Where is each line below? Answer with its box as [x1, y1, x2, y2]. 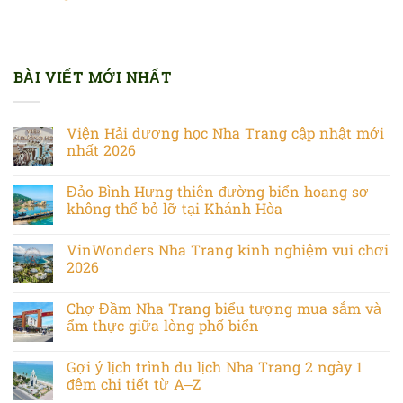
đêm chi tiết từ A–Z [67, 374, 201, 397]
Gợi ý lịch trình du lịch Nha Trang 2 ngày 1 [67, 357, 363, 380]
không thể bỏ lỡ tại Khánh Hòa [67, 199, 282, 221]
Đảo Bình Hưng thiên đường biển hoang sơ [67, 182, 369, 204]
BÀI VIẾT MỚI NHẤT [13, 68, 172, 91]
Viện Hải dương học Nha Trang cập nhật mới [67, 123, 384, 146]
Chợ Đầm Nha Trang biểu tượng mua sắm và [67, 299, 381, 321]
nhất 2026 [67, 140, 136, 163]
